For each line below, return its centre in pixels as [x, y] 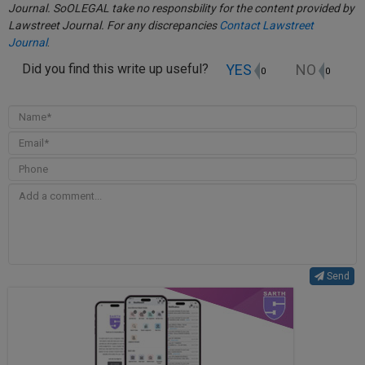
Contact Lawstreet [266, 26]
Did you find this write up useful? [117, 69]
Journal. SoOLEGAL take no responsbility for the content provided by [181, 9]
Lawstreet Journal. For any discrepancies [114, 26]
